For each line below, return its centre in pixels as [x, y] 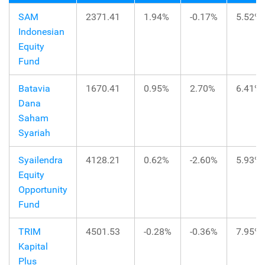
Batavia [34, 88]
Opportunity [43, 189]
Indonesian [41, 31]
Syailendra [41, 160]
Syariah [34, 132]
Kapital [33, 246]
